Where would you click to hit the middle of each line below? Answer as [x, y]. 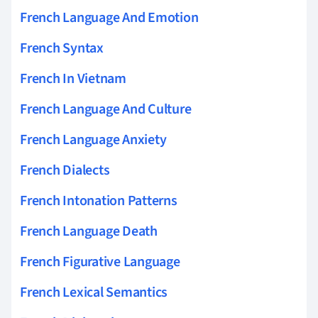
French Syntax [62, 48]
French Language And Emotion [109, 17]
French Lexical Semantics [94, 292]
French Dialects [65, 170]
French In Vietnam [73, 78]
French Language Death [89, 231]
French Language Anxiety [93, 139]
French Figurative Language [100, 262]
